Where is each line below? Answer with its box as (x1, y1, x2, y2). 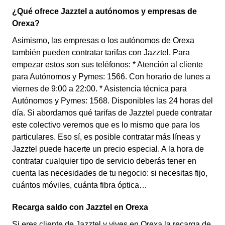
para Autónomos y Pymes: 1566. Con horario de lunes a (12, 72, 210, 81)
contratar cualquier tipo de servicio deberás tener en (12, 157, 196, 165)
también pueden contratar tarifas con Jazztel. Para (12, 48, 190, 57)
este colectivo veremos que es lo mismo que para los (12, 121, 200, 129)
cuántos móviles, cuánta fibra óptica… (12, 181, 147, 189)
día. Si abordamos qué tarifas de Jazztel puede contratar (12, 108, 212, 117)
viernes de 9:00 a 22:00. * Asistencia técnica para (12, 84, 187, 93)
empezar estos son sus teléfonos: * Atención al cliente (12, 60, 203, 69)
